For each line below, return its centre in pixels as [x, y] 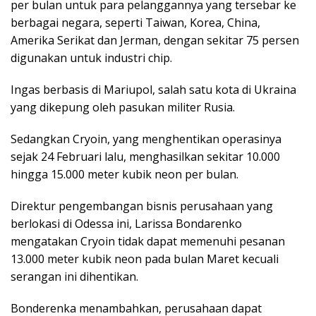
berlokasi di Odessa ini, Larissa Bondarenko [126, 223]
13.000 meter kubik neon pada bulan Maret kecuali [145, 259]
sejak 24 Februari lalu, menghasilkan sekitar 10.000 [145, 156]
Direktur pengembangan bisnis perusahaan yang [142, 206]
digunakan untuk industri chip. [91, 57]
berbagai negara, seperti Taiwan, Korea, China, [135, 22]
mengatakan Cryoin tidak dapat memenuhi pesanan [148, 241]
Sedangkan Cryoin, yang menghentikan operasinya [146, 139]
